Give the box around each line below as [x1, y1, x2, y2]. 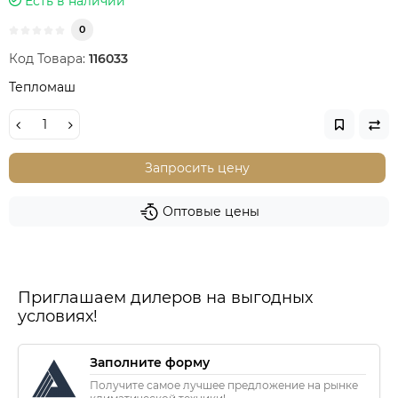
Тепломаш [9, 79, 76, 96]
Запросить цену [145, 160, 250, 177]
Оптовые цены [162, 203, 259, 220]
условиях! [18, 306, 98, 327]
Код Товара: [9, 51, 85, 68]
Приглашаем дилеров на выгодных [18, 288, 313, 308]
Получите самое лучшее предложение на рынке [90, 378, 358, 393]
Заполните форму [90, 354, 210, 371]
